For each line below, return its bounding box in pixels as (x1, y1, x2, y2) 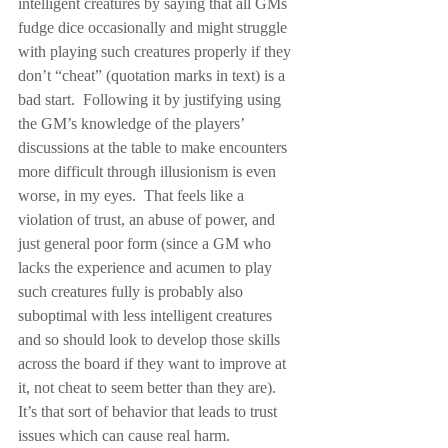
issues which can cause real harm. (18, 427, 230, 444)
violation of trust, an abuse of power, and (18, 211, 279, 228)
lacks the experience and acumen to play (18, 259, 276, 276)
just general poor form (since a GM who (18, 235, 275, 252)
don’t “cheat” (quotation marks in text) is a (18, 67, 289, 84)
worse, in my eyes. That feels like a (18, 187, 248, 204)
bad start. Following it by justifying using (18, 91, 285, 108)
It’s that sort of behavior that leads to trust (18, 403, 281, 420)
